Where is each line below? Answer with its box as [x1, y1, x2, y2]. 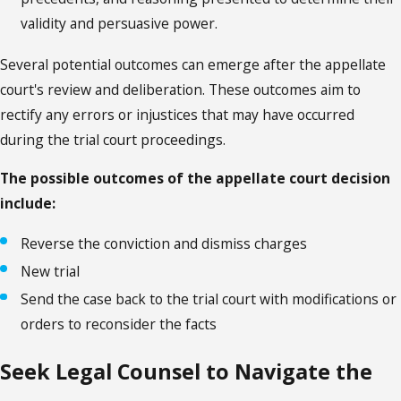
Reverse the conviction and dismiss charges [21, 234, 308, 254]
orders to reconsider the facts [21, 314, 218, 335]
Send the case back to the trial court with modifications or [21, 289, 397, 310]
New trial [21, 261, 81, 282]
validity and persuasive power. [21, 13, 218, 34]
